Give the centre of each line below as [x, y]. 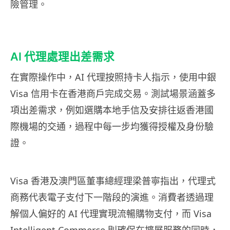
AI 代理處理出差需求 [62, 57]
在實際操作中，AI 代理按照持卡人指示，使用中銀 [113, 77]
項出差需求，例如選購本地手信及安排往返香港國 [112, 110]
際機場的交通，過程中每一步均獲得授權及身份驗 [112, 127]
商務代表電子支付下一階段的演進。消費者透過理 [112, 197]
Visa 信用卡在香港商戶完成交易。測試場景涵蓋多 [113, 94]
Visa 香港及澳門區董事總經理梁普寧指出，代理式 [113, 181]
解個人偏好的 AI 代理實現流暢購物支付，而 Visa [111, 214]
